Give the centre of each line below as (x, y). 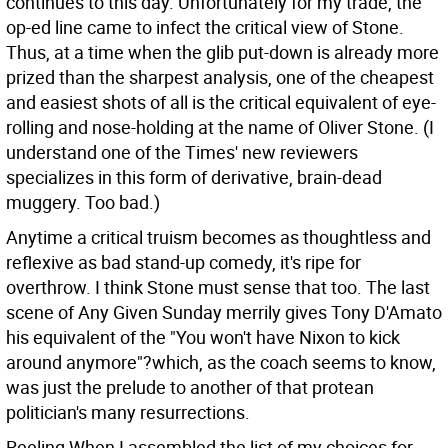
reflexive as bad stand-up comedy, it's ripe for (183, 262)
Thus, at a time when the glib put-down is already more (222, 52)
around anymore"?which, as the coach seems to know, (221, 362)
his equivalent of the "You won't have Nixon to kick (203, 337)
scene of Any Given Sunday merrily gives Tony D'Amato (224, 312)
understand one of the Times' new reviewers (182, 152)
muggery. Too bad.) (83, 202)
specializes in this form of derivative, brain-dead (194, 177)
